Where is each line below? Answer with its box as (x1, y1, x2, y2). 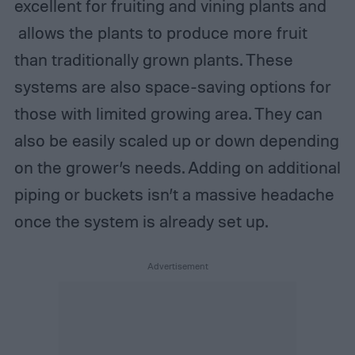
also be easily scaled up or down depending (13, 129, 339, 151)
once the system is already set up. (13, 210, 272, 231)
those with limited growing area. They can (13, 102, 323, 124)
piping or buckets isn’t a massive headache (13, 183, 334, 204)
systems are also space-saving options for (13, 75, 331, 97)
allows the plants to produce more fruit (13, 21, 307, 43)
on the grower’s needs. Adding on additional (13, 156, 341, 177)
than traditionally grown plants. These (13, 48, 293, 70)
